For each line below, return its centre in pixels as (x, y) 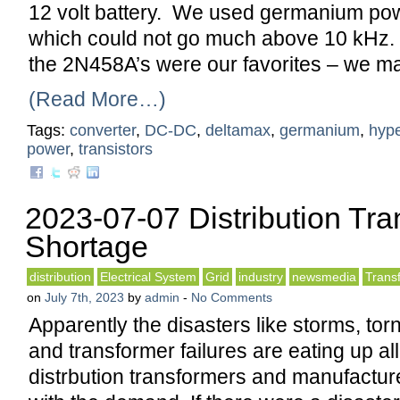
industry (261, 277)
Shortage (87, 246)
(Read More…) (97, 99)
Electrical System (148, 277)
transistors (116, 149)
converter (103, 130)
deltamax (238, 130)
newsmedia (324, 277)
